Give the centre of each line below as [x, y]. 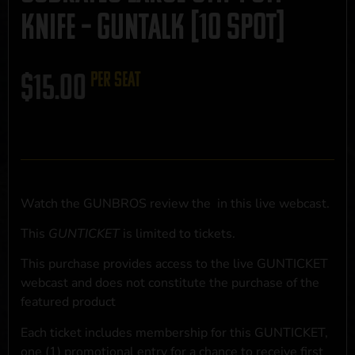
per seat [115, 80]
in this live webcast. [273, 203]
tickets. [215, 234]
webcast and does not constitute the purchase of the [170, 283]
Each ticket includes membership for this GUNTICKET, [174, 332]
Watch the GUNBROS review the [117, 203]
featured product [68, 302]
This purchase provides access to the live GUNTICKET [174, 264]
